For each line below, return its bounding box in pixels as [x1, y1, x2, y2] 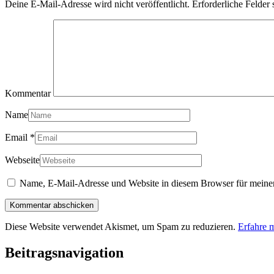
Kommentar [5, 87, 51, 98]
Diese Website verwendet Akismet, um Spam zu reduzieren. [5, 221, 238, 232]
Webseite [5, 154, 40, 165]
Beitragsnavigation [5, 244, 124, 261]
